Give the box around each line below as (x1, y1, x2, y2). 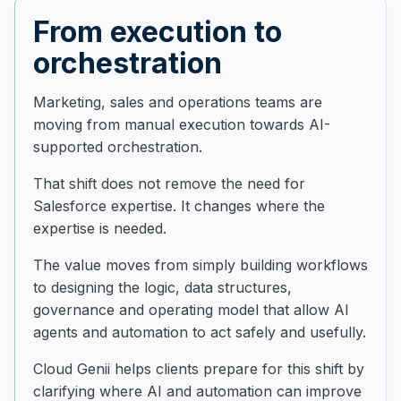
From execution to (33, 14, 282, 49)
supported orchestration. (33, 138, 202, 156)
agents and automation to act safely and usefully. (33, 323, 366, 341)
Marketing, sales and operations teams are (33, 93, 322, 111)
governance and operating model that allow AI (33, 301, 349, 319)
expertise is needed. (33, 219, 166, 237)
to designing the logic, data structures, (33, 278, 292, 296)
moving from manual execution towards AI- (33, 115, 330, 133)
